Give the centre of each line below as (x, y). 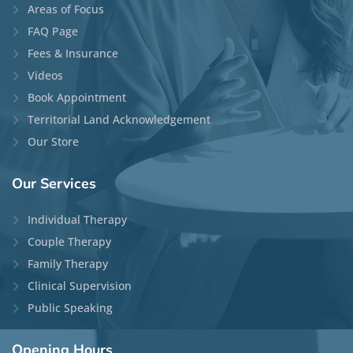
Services (66, 183)
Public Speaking (70, 307)
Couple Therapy (69, 241)
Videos (45, 75)
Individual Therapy (77, 219)
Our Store (53, 141)
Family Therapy (68, 263)
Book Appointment (77, 97)
